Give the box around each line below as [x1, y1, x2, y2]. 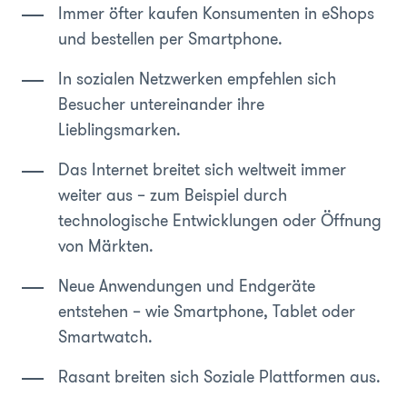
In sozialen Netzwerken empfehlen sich [58, 66, 336, 91]
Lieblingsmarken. [58, 117, 185, 142]
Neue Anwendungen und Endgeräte [58, 273, 315, 298]
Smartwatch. [58, 324, 157, 349]
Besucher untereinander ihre [58, 92, 264, 116]
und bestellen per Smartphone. [58, 26, 287, 51]
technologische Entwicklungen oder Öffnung [58, 208, 382, 233]
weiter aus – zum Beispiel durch [58, 183, 287, 207]
